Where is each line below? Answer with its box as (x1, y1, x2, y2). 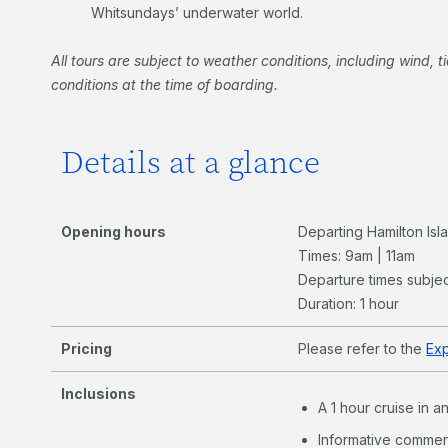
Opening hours (60, 222, 166, 240)
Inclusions (60, 384, 136, 402)
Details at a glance (60, 142, 320, 185)
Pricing (60, 339, 112, 357)
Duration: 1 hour (298, 294, 400, 312)
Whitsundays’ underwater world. (90, 3, 303, 21)
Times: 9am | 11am (298, 246, 420, 264)
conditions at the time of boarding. (50, 75, 278, 93)
